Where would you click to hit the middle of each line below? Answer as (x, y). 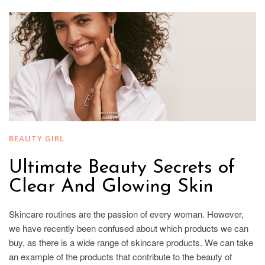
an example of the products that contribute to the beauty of (120, 256)
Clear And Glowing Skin (111, 187)
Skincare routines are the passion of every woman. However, (126, 214)
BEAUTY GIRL (37, 138)
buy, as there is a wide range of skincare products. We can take (131, 242)
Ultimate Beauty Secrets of (122, 168)
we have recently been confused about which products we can (129, 228)
